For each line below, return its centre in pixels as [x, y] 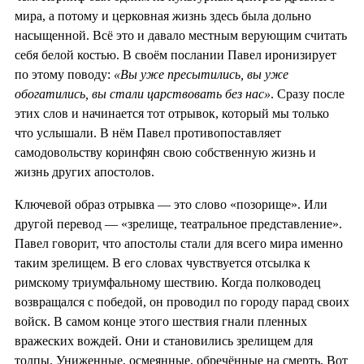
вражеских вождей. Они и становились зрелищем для [164, 340]
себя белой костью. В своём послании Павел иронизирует [175, 54]
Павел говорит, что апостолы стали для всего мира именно [179, 243]
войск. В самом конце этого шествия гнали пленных [161, 321]
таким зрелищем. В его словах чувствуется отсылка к [162, 262]
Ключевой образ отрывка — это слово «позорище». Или [171, 204]
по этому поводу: [64, 74]
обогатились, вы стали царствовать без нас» [143, 93]
